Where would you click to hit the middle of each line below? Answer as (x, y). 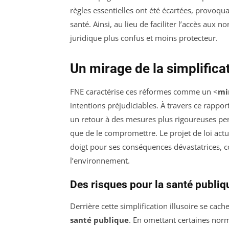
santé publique (99, 220)
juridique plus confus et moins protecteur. (144, 38)
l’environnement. (100, 160)
